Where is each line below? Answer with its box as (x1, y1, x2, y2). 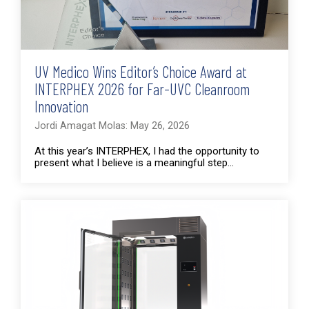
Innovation (34, 96, 88, 116)
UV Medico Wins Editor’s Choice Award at (34, 61, 247, 81)
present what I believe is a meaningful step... (34, 156, 234, 169)
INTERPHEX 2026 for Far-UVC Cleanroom (34, 79, 250, 99)
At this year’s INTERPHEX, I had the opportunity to (34, 144, 259, 157)
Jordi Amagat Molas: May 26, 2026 (34, 119, 190, 132)
